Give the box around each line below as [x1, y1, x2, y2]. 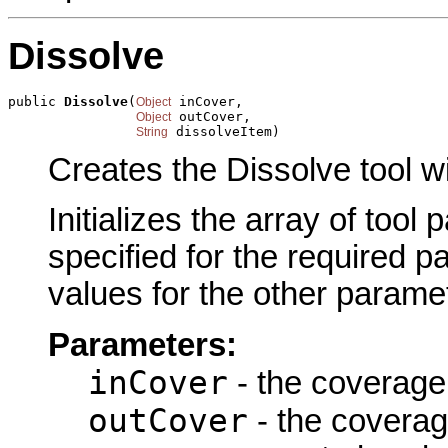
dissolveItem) [168, 123, 280, 139]
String [136, 124, 168, 139]
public [8, 93, 64, 109]
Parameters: [48, 326, 237, 363]
